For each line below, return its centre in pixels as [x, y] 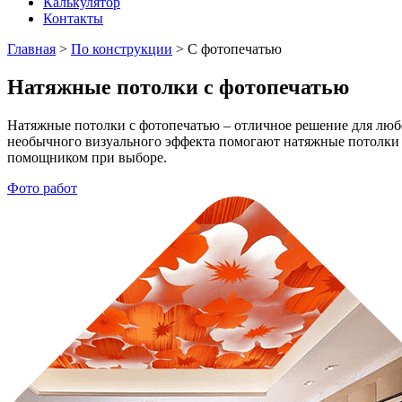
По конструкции [122, 49]
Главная [31, 49]
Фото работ [42, 188]
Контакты [73, 18]
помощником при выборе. [87, 157]
